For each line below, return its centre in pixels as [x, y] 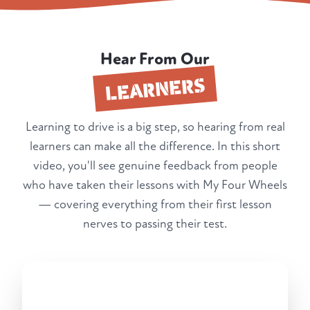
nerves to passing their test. [155, 224]
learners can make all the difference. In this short [155, 147]
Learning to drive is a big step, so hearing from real [155, 127]
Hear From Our [155, 60]
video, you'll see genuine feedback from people [155, 166]
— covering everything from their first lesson [155, 205]
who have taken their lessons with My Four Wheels [155, 185]
